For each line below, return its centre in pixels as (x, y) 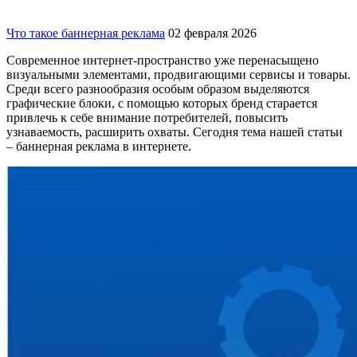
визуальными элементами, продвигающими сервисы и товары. (178, 75)
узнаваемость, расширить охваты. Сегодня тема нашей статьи (175, 132)
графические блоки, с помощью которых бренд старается (162, 104)
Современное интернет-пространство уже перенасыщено (163, 61)
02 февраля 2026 (212, 33)
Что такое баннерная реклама (86, 33)
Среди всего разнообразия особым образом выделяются (158, 89)
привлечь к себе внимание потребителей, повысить (147, 118)
